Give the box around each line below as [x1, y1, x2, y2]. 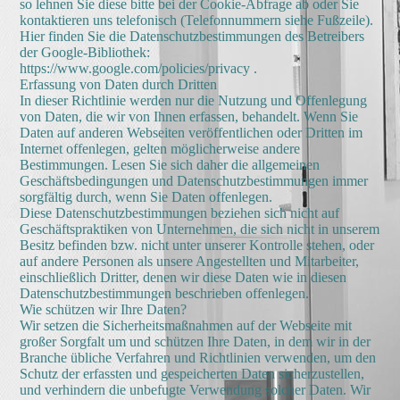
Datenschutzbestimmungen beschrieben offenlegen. [20, 286, 310, 301]
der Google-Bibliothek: [20, 45, 151, 60]
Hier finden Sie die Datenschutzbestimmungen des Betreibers [20, 29, 365, 44]
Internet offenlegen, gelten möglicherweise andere [20, 141, 301, 156]
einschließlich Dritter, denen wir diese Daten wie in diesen [20, 270, 347, 285]
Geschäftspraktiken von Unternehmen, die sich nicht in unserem [20, 221, 380, 237]
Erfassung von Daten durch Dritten [20, 77, 218, 92]
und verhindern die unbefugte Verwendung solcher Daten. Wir [20, 382, 371, 397]
